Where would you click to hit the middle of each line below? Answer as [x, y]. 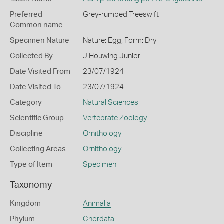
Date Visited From [40, 72]
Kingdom [25, 204]
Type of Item [31, 165]
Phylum [22, 219]
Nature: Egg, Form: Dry [119, 41]
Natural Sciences [110, 103]
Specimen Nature [40, 41]
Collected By [31, 56]
